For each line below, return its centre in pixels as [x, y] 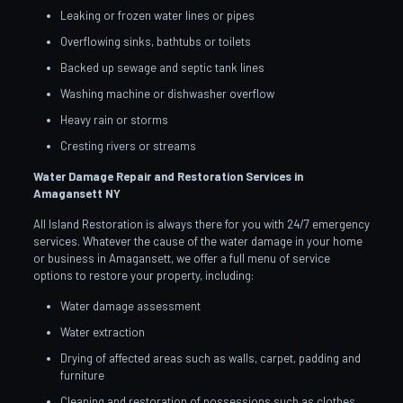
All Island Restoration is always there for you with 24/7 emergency [201, 224]
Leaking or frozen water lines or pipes [157, 15]
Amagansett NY [76, 193]
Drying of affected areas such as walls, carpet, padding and [210, 358]
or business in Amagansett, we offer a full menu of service [181, 258]
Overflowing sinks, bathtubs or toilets [155, 41]
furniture [82, 375]
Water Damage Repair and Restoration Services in [168, 176]
